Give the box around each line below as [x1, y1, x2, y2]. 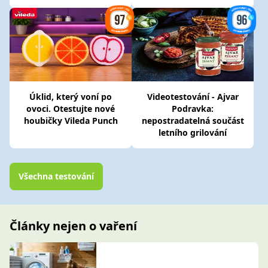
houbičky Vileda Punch [23, 115, 118, 127]
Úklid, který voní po [29, 91, 112, 103]
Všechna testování [19, 170, 94, 182]
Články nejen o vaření [10, 218, 137, 234]
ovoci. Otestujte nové [26, 103, 115, 115]
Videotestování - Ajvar [147, 91, 239, 103]
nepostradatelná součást [141, 115, 244, 127]
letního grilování [159, 127, 227, 139]
